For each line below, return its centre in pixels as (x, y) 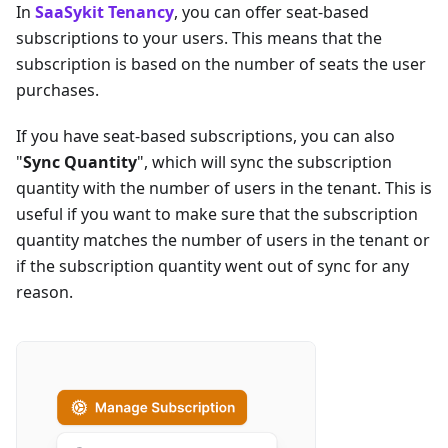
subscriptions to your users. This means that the (199, 38)
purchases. (57, 90)
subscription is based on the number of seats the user (221, 64)
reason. (44, 292)
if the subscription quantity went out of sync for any (212, 266)
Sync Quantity (80, 162)
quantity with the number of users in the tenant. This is (224, 188)
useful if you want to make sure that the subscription (217, 214)
